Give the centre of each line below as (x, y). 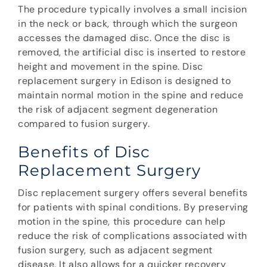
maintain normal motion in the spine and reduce (131, 95)
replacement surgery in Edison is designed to (125, 81)
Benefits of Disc (84, 152)
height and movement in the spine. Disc (111, 67)
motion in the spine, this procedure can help (122, 222)
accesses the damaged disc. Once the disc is (124, 38)
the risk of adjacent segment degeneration (118, 110)
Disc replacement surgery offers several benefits (133, 193)
